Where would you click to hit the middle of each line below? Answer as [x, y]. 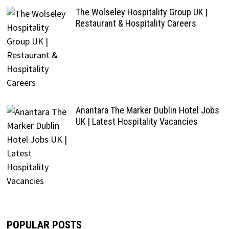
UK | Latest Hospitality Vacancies [136, 121]
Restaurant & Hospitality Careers [136, 23]
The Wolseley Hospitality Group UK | [141, 12]
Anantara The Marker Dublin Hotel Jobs [147, 110]
